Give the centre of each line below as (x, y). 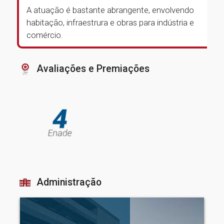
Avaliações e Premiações (93, 69)
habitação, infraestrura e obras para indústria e (110, 22)
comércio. (45, 35)
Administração (69, 182)
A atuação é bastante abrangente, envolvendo (110, 10)
